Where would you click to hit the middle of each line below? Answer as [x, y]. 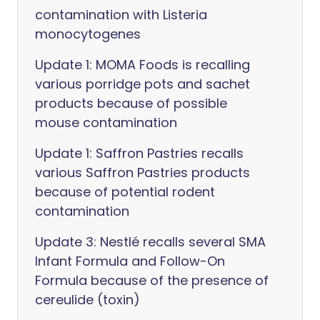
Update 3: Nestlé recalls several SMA [150, 242]
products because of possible [131, 103]
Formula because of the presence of [152, 280]
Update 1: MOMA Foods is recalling [142, 65]
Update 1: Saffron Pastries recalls [139, 153]
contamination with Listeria [121, 15]
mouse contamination [106, 122]
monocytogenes [88, 34]
